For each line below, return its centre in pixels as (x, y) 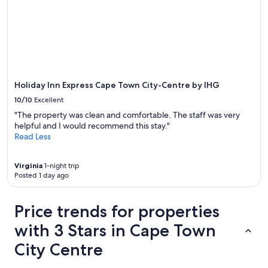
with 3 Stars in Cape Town (115, 230)
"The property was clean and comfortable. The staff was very (127, 115)
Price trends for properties (117, 211)
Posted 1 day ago (42, 175)
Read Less (33, 136)
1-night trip (61, 165)
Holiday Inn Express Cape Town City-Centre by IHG (117, 85)
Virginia (28, 165)
